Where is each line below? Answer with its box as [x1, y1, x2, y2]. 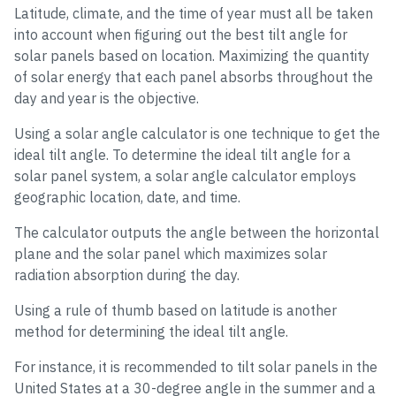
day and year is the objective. [14, 89, 199, 107]
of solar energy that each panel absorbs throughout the [14, 68, 373, 86]
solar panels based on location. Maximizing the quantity [14, 47, 369, 65]
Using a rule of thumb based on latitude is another [14, 301, 337, 319]
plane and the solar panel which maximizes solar [14, 245, 327, 263]
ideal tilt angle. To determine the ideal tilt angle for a [14, 146, 351, 164]
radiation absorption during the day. [14, 266, 240, 284]
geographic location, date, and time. [14, 188, 240, 206]
